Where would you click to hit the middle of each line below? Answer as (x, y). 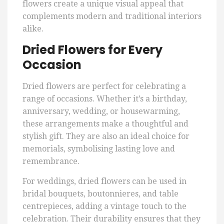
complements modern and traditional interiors (112, 16)
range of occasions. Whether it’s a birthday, (105, 99)
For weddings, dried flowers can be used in (104, 181)
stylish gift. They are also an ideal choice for (106, 136)
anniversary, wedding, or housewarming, (101, 111)
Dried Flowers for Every (92, 50)
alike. (33, 29)
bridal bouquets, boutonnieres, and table (100, 194)
